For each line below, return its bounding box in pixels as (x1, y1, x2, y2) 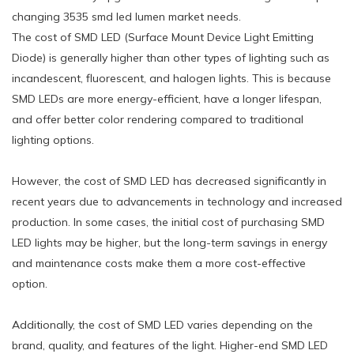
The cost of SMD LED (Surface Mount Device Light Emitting (12, 29, 314, 44)
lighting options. (12, 132, 94, 147)
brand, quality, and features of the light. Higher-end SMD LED (12, 337, 328, 352)
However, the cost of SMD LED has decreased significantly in (12, 173, 326, 188)
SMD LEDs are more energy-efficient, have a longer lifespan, (12, 91, 322, 106)
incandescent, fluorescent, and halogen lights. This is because (12, 70, 331, 85)
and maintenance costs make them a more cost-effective (12, 255, 306, 270)
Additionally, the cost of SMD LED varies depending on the (12, 317, 313, 332)
